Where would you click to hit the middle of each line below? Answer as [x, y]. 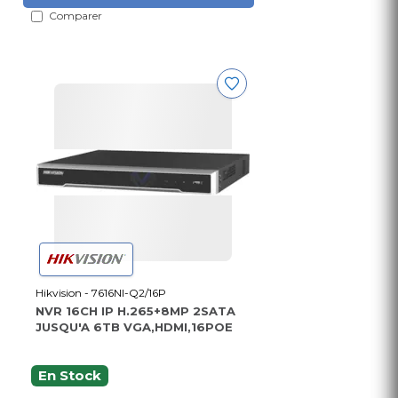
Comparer [76, 16]
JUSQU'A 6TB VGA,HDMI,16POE [134, 327]
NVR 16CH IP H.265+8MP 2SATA [135, 311]
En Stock [70, 376]
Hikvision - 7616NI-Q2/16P [101, 293]
